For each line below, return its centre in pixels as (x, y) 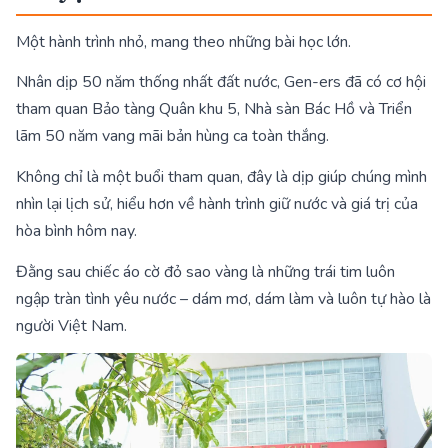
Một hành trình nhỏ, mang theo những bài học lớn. (183, 41)
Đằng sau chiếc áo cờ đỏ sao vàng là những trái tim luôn (205, 271)
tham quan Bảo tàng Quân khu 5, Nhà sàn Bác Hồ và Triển (214, 109)
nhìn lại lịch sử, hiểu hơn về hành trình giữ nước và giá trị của (217, 204)
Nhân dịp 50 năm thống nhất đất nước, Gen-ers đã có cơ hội (221, 82)
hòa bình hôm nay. (76, 231)
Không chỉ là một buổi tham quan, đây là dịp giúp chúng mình (221, 177)
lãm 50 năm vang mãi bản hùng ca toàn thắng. (172, 136)
